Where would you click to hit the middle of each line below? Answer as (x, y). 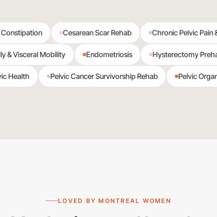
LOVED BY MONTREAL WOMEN (115, 201)
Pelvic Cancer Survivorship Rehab (104, 77)
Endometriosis (109, 55)
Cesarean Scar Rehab (97, 32)
